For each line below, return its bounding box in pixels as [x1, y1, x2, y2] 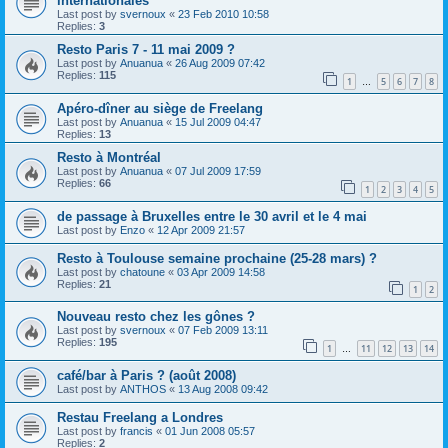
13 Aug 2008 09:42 [178, 382, 268, 395]
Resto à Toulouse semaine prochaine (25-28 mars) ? [57, 250, 377, 266]
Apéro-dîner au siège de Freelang [57, 100, 263, 116]
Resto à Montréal [57, 149, 161, 165]
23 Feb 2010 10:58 [178, 8, 269, 21]
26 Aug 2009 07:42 [175, 57, 265, 70]
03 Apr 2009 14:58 [177, 265, 265, 278]
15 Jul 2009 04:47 [175, 115, 261, 128]
